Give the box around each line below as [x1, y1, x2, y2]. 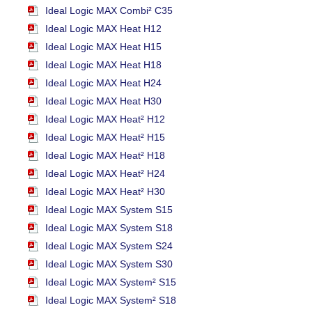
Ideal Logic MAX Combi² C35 [45, 5, 173, 17]
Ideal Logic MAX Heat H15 [45, 41, 162, 53]
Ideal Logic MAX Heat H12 [45, 23, 162, 35]
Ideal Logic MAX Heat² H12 [45, 114, 165, 125]
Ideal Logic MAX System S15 [45, 204, 173, 216]
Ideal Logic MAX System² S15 [45, 276, 176, 288]
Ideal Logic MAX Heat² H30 [45, 186, 165, 198]
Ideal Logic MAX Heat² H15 [45, 132, 165, 143]
